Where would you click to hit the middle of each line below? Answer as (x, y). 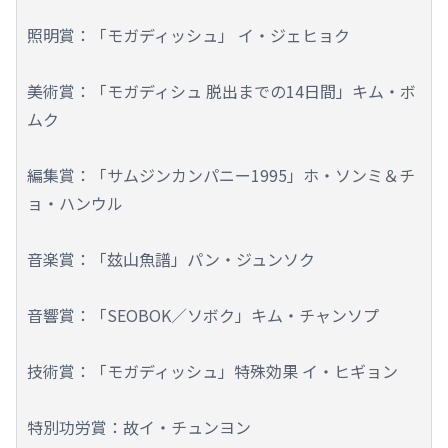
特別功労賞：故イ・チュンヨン (139, 426)
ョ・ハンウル (75, 202)
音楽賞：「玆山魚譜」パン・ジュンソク (171, 258)
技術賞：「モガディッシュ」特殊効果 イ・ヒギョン (212, 370)
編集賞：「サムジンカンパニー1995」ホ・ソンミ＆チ (221, 174)
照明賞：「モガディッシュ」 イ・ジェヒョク (188, 34)
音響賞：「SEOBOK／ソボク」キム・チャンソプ (203, 314)
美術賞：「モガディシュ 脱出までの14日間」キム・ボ (221, 90)
